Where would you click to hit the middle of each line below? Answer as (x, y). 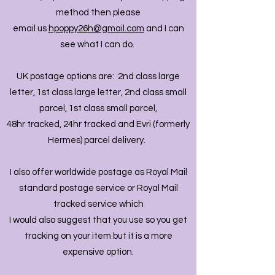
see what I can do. (98, 45)
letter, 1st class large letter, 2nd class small (98, 92)
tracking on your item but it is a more (98, 236)
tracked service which (98, 204)
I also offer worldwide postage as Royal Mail (98, 172)
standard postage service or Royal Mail (98, 188)
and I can (164, 29)
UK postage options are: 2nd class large (98, 76)
